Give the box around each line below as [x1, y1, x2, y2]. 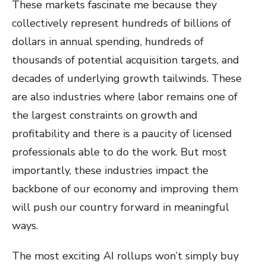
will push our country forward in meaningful [12, 200, 229, 214]
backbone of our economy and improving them [12, 182, 238, 196]
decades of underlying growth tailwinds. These [12, 71, 242, 85]
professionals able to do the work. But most [12, 145, 227, 159]
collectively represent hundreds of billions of [12, 16, 231, 30]
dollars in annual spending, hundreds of [12, 34, 204, 49]
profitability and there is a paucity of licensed [12, 126, 232, 141]
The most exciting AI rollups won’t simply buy [12, 249, 239, 263]
